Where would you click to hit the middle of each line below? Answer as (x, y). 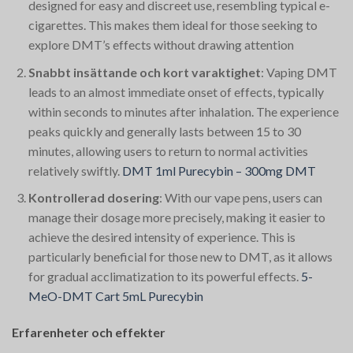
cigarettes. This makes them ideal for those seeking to (173, 25)
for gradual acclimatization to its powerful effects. (163, 277)
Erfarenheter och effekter (89, 333)
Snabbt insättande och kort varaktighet (144, 72)
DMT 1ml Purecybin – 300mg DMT (219, 170)
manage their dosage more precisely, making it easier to (176, 217)
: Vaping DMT (299, 72)
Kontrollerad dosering (93, 198)
